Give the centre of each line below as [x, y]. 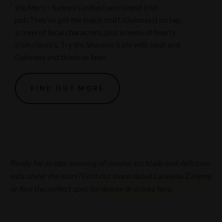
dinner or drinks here [136, 189]
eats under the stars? [46, 176]
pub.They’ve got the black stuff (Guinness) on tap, [98, 20]
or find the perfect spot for [55, 189]
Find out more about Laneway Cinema [146, 176]
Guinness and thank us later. [61, 57]
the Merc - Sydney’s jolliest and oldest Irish [87, 7]
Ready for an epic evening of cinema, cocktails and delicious [110, 163]
